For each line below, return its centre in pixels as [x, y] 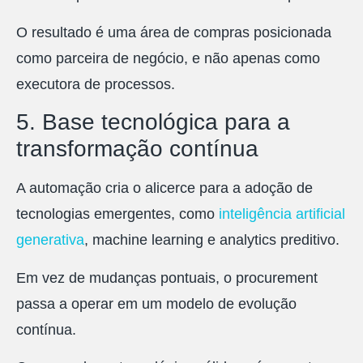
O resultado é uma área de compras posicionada [174, 32]
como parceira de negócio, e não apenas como [168, 58]
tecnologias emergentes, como [117, 214]
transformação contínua [137, 149]
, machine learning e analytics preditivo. [212, 240]
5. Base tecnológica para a [153, 122]
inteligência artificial [282, 214]
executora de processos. [96, 84]
